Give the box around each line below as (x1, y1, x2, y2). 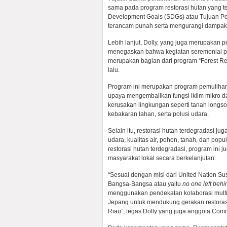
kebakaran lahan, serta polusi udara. (108, 110, 209, 118)
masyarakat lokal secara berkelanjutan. (108, 155, 216, 162)
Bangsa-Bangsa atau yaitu (108, 180, 182, 187)
